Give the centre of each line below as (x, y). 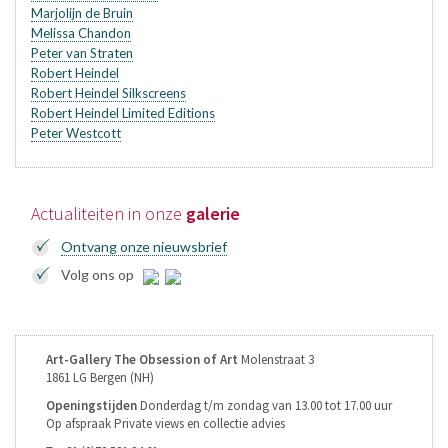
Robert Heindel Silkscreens (108, 93)
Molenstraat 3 (277, 360)
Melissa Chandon (81, 33)
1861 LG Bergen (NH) (100, 378)
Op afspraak (78, 424)
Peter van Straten (82, 53)
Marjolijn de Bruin (82, 13)
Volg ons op (102, 275)
